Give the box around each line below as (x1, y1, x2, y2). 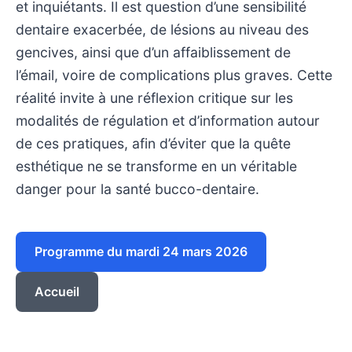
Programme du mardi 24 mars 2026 (35, 243, 247, 259)
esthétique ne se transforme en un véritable (16, 157, 297, 174)
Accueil (35, 283, 79, 299)
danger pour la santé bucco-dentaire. (16, 180, 259, 197)
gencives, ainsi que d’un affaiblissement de (16, 43, 291, 60)
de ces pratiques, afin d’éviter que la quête (16, 134, 291, 152)
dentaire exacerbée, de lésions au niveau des (16, 20, 309, 38)
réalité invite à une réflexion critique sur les (16, 89, 293, 106)
